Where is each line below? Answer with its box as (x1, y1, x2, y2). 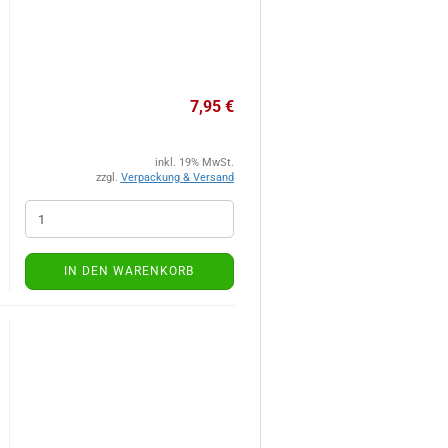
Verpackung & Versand (120, 171, 234, 184)
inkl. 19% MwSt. (154, 156, 234, 169)
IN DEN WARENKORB (64, 264, 194, 278)
